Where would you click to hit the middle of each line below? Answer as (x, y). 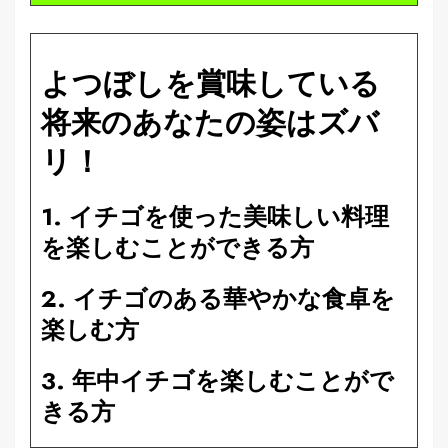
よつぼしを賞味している (210, 83)
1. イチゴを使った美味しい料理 (215, 216)
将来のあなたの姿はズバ (210, 122)
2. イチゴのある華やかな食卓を (218, 298)
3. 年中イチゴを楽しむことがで (217, 380)
